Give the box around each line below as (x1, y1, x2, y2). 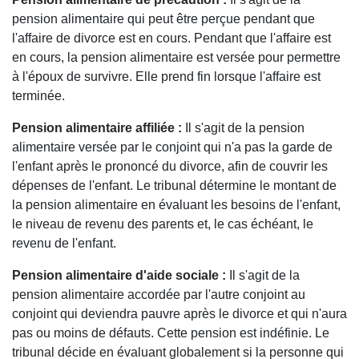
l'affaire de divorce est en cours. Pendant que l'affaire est (12, 30, 331, 45)
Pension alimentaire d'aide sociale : (12, 268, 226, 282)
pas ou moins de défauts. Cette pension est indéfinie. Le (12, 325, 329, 340)
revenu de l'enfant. (12, 236, 116, 250)
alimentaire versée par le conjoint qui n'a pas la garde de (12, 139, 333, 154)
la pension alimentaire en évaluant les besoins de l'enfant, (12, 197, 341, 212)
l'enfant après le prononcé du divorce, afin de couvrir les (12, 159, 328, 173)
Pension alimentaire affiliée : (12, 120, 182, 135)
